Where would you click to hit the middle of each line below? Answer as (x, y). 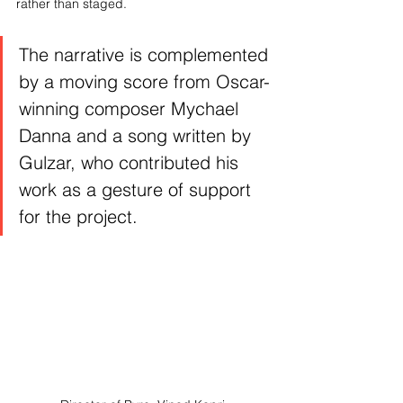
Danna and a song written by (138, 136)
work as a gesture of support (138, 190)
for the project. (78, 217)
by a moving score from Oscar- (144, 82)
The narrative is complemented (146, 55)
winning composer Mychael (131, 109)
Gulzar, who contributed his (131, 163)
